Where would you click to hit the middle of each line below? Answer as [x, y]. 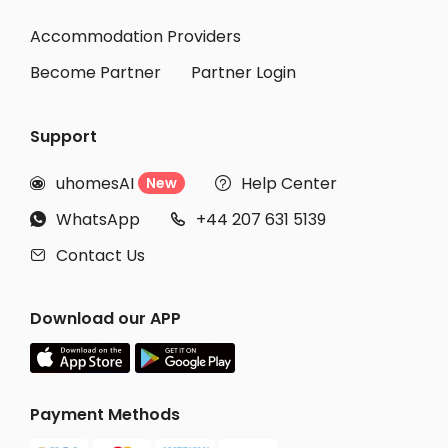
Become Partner [95, 73]
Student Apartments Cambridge [140, 24]
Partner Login [243, 73]
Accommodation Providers [135, 37]
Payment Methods [105, 415]
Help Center [289, 183]
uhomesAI [95, 183]
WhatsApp [98, 219]
